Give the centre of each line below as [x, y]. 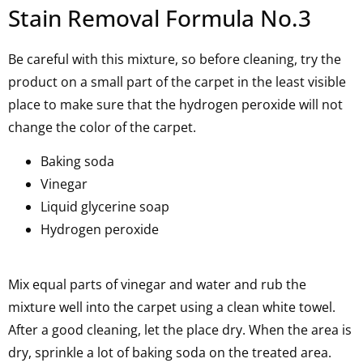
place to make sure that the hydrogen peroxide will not [175, 105]
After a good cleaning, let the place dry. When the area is [180, 330]
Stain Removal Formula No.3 [160, 18]
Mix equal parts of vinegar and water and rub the [157, 285]
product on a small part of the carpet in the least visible [177, 82]
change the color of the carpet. [102, 127]
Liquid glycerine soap [105, 207]
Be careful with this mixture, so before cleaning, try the [175, 59]
